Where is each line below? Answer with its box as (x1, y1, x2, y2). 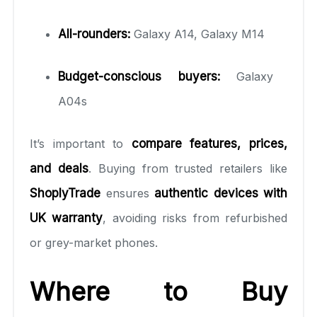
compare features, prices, (131, 136, 288, 151)
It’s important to (30, 136, 132, 151)
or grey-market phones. (30, 235, 158, 250)
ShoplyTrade (30, 185, 100, 200)
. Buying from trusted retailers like (88, 161, 288, 175)
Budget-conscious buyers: (58, 69, 220, 83)
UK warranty (30, 210, 103, 225)
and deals (30, 161, 88, 175)
